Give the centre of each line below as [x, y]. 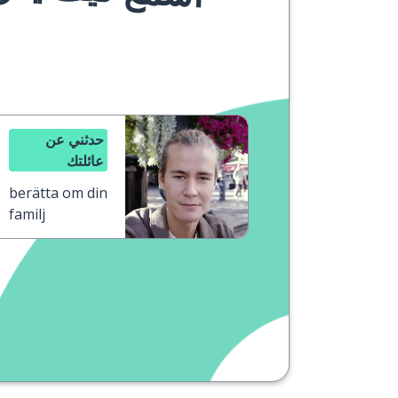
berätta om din [58, 193]
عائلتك [85, 161]
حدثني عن [75, 139]
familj [27, 214]
